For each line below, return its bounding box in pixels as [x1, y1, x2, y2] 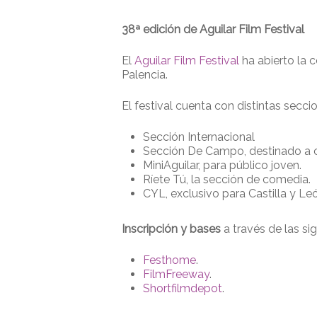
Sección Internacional [143, 129, 255, 144]
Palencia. [122, 67, 168, 81]
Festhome [143, 253, 196, 267]
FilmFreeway [143, 267, 209, 281]
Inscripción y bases [122, 221, 224, 236]
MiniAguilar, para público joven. [143, 158, 301, 172]
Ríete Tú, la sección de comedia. [143, 172, 311, 186]
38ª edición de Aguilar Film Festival [122, 22, 304, 36]
